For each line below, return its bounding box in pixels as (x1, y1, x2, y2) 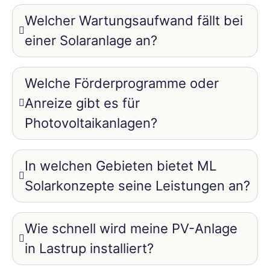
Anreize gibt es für (25, 95, 140, 111)
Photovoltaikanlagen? (25, 115, 157, 131)
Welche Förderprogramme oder (25, 75, 219, 91)
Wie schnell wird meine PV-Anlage (25, 220, 237, 236)
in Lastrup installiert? (25, 240, 154, 256)
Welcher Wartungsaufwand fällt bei (25, 12, 243, 28)
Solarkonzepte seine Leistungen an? (25, 177, 250, 193)
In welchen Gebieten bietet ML (25, 157, 216, 174)
